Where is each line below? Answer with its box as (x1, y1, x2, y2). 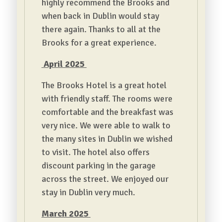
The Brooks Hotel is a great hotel (41, 80, 166, 91)
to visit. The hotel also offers (41, 147, 150, 158)
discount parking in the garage (41, 160, 156, 171)
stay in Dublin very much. (41, 187, 135, 198)
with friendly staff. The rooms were (41, 93, 172, 104)
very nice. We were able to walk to (41, 120, 170, 131)
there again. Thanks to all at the (41, 24, 161, 35)
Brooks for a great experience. (41, 37, 157, 48)
